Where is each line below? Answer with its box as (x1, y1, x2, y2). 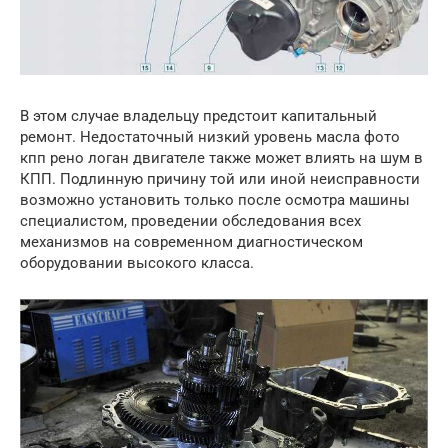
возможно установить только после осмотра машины (20, 191, 410, 210)
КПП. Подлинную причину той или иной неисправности (20, 170, 420, 189)
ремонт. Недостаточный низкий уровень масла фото (20, 128, 400, 147)
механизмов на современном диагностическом (20, 233, 363, 252)
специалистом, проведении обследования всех (20, 212, 361, 231)
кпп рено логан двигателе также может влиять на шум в (20, 149, 423, 168)
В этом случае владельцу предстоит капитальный (20, 107, 377, 126)
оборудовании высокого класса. (20, 254, 254, 273)
